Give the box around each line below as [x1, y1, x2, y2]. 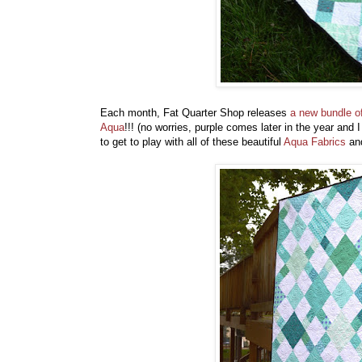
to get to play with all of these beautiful [100, 136, 284, 149]
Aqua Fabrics [284, 136, 346, 149]
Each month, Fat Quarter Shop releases [100, 107, 290, 120]
